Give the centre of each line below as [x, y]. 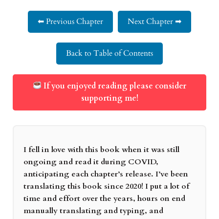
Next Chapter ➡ [154, 21]
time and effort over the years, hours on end [104, 198]
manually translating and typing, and [93, 210]
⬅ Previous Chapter [70, 21]
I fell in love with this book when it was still [101, 149]
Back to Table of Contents [109, 53]
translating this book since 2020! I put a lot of [106, 186]
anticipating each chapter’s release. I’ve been [106, 174]
